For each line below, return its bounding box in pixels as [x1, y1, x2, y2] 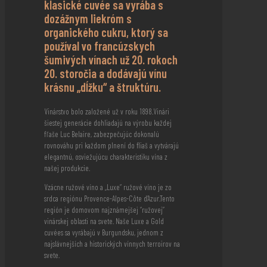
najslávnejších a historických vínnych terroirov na [44, 239, 180, 249]
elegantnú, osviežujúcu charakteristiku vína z [44, 152, 167, 162]
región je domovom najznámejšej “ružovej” [44, 205, 164, 215]
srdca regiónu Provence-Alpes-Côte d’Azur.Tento [44, 194, 175, 204]
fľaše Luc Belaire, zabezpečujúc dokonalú [44, 129, 159, 139]
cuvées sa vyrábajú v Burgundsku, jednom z [44, 228, 163, 238]
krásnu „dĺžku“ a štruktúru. [44, 80, 161, 95]
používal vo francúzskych [44, 39, 155, 54]
